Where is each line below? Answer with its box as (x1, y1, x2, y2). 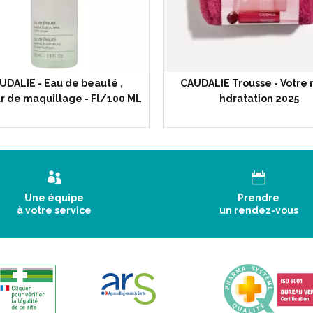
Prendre (238, 192, 280, 203)
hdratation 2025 (219, 93, 299, 104)
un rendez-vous (219, 205, 298, 216)
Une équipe (24, 192, 85, 203)
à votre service (17, 205, 92, 216)
